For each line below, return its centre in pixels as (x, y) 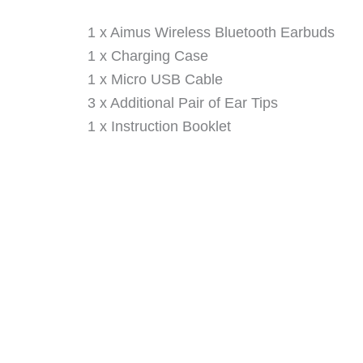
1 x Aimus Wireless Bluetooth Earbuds (211, 32)
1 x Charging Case (148, 56)
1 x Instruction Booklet (159, 126)
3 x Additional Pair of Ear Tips (183, 102)
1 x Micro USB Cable (155, 79)
